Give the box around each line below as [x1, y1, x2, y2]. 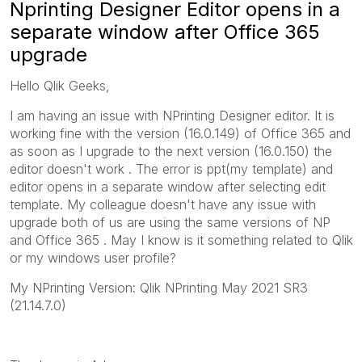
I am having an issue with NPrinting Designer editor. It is [10, 107, 335, 124]
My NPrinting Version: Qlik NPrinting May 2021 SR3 [10, 279, 308, 296]
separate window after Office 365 [10, 19, 320, 44]
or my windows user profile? [10, 249, 176, 266]
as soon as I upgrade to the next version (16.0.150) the [10, 142, 332, 159]
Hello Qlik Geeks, [10, 77, 110, 94]
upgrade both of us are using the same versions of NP [10, 213, 330, 230]
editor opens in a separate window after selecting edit [10, 178, 326, 195]
